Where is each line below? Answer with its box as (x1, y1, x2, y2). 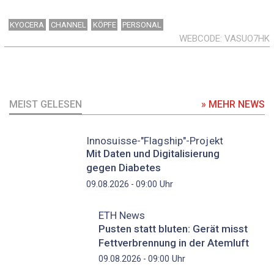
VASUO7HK (224, 33, 270, 45)
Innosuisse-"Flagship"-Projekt (86, 134, 223, 147)
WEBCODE (179, 33, 220, 45)
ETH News (98, 209, 146, 221)
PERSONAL (122, 20, 162, 30)
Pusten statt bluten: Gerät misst (98, 222, 248, 235)
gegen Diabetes (86, 161, 161, 174)
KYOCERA (10, 20, 45, 30)
